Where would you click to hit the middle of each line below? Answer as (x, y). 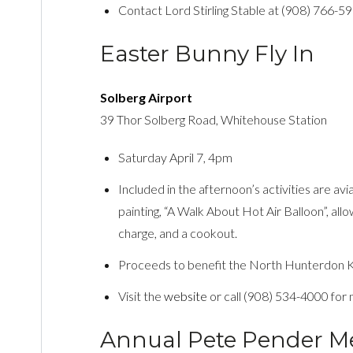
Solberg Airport (146, 97)
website (186, 295)
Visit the (141, 295)
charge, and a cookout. (178, 232)
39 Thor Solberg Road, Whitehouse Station (213, 119)
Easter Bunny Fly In (207, 53)
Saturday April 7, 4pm (176, 157)
